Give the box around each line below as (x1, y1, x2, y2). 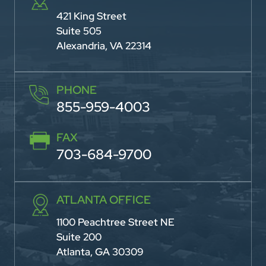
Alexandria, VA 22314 (56, 39, 151, 52)
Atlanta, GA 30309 (56, 245, 144, 258)
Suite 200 (56, 230, 102, 243)
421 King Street (56, 9, 126, 23)
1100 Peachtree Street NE (56, 215, 175, 229)
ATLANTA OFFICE (56, 192, 151, 207)
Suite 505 (56, 24, 102, 37)
